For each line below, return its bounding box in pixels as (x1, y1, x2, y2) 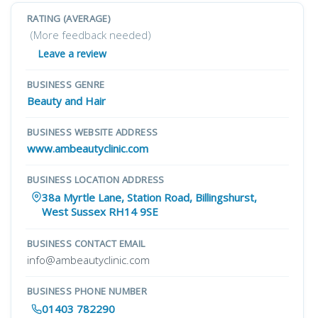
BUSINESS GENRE (27, 78, 105, 91)
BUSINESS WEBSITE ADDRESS (27, 126, 158, 138)
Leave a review (38, 47, 106, 60)
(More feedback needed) (31, 28, 151, 42)
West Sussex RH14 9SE (42, 204, 158, 219)
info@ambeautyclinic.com (27, 253, 150, 267)
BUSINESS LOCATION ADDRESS (27, 173, 165, 186)
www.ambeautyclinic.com (27, 141, 148, 155)
